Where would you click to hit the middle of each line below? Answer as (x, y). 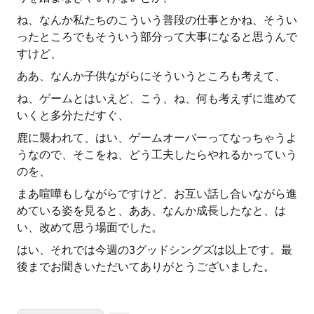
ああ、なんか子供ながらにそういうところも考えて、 (151, 76)
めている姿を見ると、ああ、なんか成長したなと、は (151, 211)
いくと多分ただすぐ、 (73, 115)
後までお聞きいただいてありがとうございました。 (146, 267)
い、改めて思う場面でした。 (90, 227)
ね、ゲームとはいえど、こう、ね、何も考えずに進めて (157, 98)
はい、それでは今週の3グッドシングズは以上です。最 (155, 250)
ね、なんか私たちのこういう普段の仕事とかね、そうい (157, 20)
